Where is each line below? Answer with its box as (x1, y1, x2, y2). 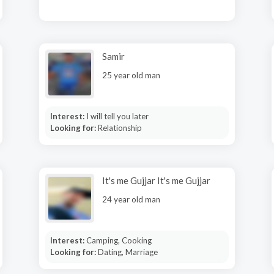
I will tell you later (86, 111, 149, 121)
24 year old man (102, 194, 160, 204)
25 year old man (102, 70, 160, 80)
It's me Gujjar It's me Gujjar (102, 175, 210, 186)
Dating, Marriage (97, 247, 158, 257)
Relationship (97, 123, 142, 133)
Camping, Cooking (86, 235, 152, 245)
